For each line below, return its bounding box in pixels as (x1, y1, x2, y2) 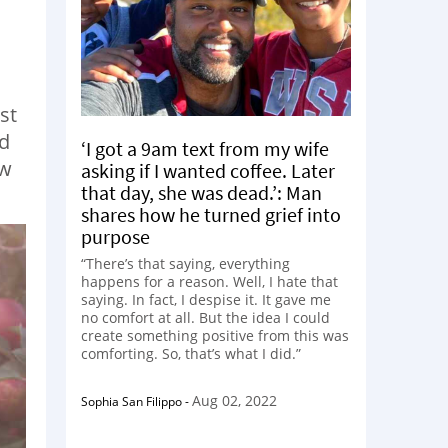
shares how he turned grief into (81, 202, 341, 227)
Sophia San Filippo (81, 393, 182, 410)
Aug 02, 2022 (192, 391, 277, 410)
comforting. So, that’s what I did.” (81, 344, 301, 363)
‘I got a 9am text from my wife (81, 136, 329, 161)
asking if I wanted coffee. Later (81, 158, 335, 183)
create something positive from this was (81, 326, 349, 345)
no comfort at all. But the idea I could (81, 308, 330, 327)
